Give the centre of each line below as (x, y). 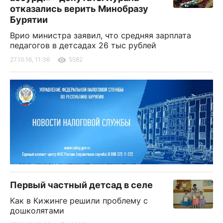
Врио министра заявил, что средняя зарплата (101, 35)
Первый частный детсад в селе (81, 185)
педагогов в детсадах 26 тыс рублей (83, 45)
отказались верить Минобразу (79, 9)
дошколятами (37, 211)
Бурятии (29, 20)
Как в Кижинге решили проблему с (79, 201)
